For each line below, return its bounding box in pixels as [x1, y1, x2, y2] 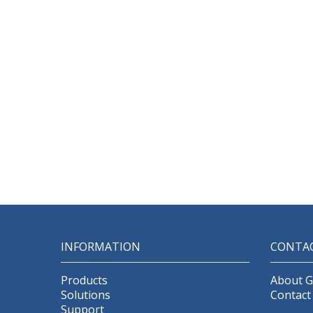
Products [61, 272, 108, 288]
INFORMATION [61, 239, 140, 254]
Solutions [61, 287, 110, 303]
